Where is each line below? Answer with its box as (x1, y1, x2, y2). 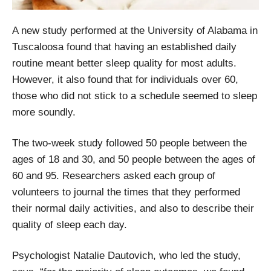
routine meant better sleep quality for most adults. (12, 57, 237, 69)
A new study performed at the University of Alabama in (12, 24, 258, 36)
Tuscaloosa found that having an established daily (12, 41, 237, 53)
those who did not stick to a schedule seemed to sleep (12, 90, 257, 102)
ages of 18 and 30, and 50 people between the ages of (12, 153, 255, 165)
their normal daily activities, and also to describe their (12, 202, 254, 214)
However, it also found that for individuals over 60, (12, 73, 238, 85)
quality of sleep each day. (12, 218, 127, 230)
